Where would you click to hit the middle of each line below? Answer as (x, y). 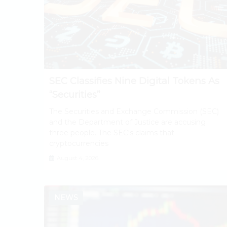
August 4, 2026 (77, 158)
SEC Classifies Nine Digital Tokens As (134, 81)
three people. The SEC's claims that (112, 133)
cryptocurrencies (79, 143)
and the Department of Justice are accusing (127, 122)
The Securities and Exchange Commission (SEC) (134, 111)
